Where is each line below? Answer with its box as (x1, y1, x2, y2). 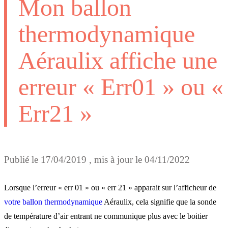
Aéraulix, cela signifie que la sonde (102, 197, 216, 207)
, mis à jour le (87, 154, 145, 165)
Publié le (4, 154, 41, 165)
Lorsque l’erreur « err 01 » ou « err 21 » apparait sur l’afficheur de (4, 183, 216, 192)
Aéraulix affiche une (18, 46, 217, 74)
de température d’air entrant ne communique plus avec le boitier (4, 212, 208, 221)
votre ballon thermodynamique (4, 197, 102, 207)
